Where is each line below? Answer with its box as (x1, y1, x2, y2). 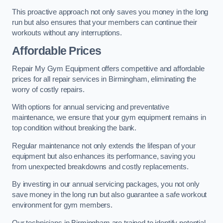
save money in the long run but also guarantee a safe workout (12, 191, 207, 199)
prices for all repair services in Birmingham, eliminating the (12, 75, 197, 83)
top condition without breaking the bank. (12, 124, 137, 132)
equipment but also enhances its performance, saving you (12, 152, 196, 160)
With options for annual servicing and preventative (12, 103, 169, 111)
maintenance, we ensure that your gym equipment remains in (12, 113, 206, 122)
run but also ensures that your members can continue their (12, 18, 197, 26)
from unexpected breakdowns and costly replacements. (12, 162, 189, 171)
